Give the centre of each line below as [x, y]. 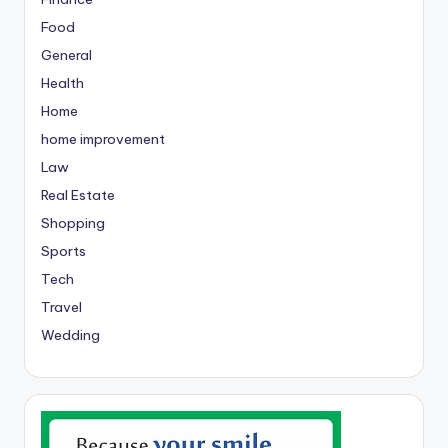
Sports [63, 251]
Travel [61, 307]
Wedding [70, 335]
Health [62, 83]
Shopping [73, 223]
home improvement [103, 139]
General [66, 55]
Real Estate [78, 195]
